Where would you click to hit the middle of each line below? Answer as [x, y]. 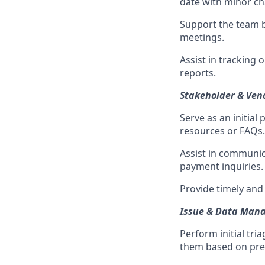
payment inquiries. [222, 166]
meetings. [202, 37]
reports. [198, 73]
